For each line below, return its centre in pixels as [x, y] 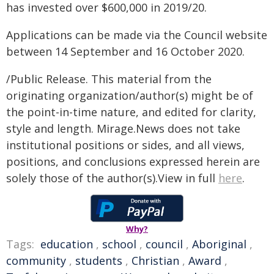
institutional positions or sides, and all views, [125, 145]
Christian [155, 261]
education [67, 244]
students [99, 261]
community [36, 261]
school [119, 244]
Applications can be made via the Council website [137, 35]
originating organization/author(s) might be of [130, 95]
